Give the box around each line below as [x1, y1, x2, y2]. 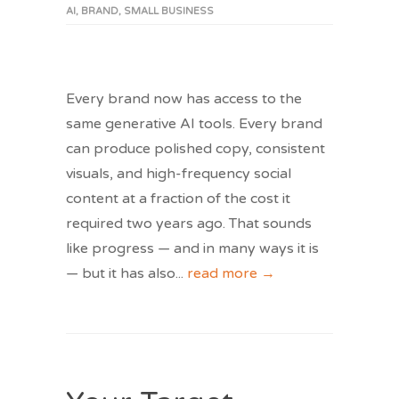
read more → [187, 265, 275, 283]
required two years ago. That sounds [66, 215, 312, 233]
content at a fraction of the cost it [66, 190, 290, 208]
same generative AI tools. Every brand [66, 115, 322, 134]
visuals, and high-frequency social [66, 165, 291, 183]
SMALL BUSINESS [124, 5, 214, 18]
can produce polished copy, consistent [66, 140, 325, 159]
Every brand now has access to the [66, 90, 302, 109]
